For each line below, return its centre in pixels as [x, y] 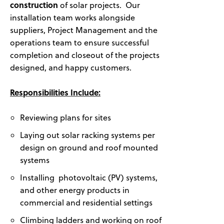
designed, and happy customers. [72, 67]
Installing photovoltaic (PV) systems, [89, 177]
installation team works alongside [72, 17]
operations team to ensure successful [79, 42]
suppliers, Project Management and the [84, 30]
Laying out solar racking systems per [87, 135]
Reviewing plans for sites [65, 117]
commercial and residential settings [86, 202]
